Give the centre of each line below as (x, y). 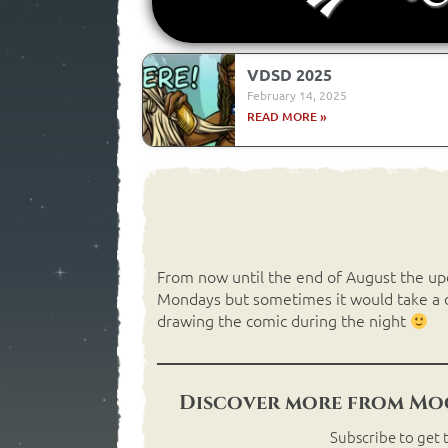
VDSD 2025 (289, 74)
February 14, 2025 (296, 95)
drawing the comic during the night (283, 320)
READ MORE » (286, 116)
